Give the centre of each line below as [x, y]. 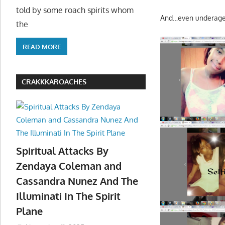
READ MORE [42, 46]
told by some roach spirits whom [75, 10]
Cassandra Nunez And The [77, 181]
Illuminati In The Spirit [68, 196]
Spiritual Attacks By [62, 150]
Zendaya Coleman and [69, 165]
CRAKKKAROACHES [54, 82]
